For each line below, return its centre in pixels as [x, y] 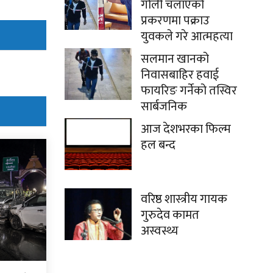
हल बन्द [158, 145]
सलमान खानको [175, 59]
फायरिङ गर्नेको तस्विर [189, 91]
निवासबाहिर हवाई [180, 75]
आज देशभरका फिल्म [186, 129]
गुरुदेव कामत [170, 215]
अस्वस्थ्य [160, 231]
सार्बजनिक [164, 107]
